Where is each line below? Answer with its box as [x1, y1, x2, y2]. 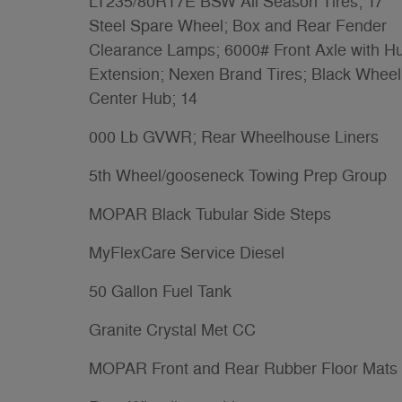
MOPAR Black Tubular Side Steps [89, 204, 331, 224]
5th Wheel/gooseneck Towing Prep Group [89, 165, 387, 186]
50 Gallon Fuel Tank [89, 281, 232, 301]
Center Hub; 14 [89, 88, 197, 109]
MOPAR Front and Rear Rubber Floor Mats [89, 358, 398, 379]
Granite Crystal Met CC [89, 319, 256, 340]
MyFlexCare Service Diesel [89, 242, 284, 263]
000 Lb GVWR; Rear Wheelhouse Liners [89, 127, 379, 147]
